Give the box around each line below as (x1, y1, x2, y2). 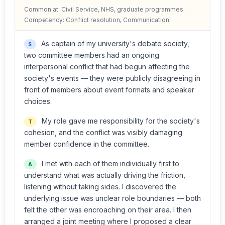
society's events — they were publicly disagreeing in (24, 74, 200, 82)
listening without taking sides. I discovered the (24, 182, 176, 191)
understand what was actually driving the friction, (24, 171, 185, 179)
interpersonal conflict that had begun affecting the (24, 62, 190, 71)
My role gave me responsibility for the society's (39, 117, 200, 125)
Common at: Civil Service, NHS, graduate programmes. (24, 6, 185, 13)
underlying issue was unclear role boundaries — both (24, 194, 201, 202)
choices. (24, 97, 52, 105)
